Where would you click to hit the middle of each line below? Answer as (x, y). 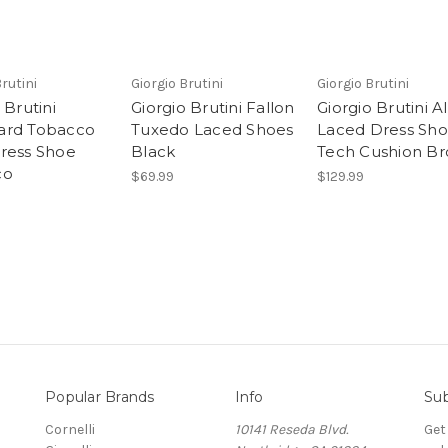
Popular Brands (100, 397)
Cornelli (70, 430)
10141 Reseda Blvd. (291, 430)
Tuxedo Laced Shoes (212, 129)
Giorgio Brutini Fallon (213, 107)
